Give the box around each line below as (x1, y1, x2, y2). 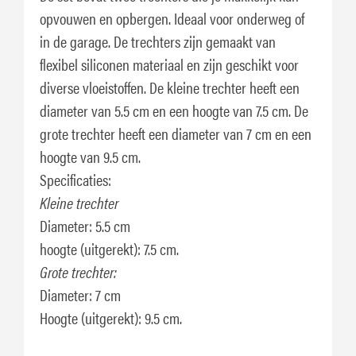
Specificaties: (40, 167, 111, 191)
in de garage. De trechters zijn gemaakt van (40, 29, 276, 52)
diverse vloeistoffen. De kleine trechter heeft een (40, 75, 300, 99)
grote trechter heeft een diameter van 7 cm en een (40, 121, 311, 145)
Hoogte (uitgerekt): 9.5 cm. (40, 305, 182, 329)
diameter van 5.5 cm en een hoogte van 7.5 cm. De (40, 98, 308, 122)
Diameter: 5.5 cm (40, 213, 130, 237)
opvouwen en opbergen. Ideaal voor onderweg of (40, 6, 304, 29)
